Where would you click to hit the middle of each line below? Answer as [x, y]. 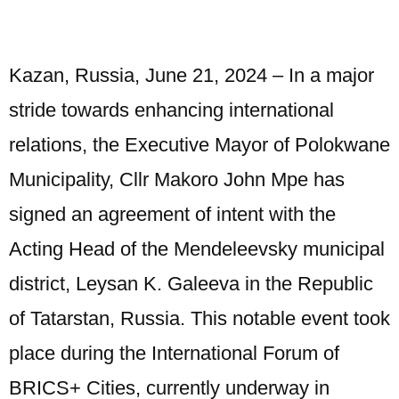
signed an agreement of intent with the [172, 214]
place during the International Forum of [174, 353]
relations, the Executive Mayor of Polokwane [199, 145]
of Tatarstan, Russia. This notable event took [199, 318]
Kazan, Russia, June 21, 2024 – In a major [191, 75]
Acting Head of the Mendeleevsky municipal [197, 249]
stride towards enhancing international [171, 110]
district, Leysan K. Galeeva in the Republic [191, 284]
